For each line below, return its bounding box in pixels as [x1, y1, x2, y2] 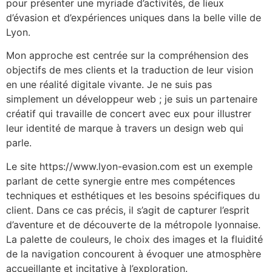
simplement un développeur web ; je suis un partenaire [6, 93, 257, 106]
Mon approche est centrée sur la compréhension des [6, 49, 248, 62]
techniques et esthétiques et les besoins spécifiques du [6, 189, 260, 202]
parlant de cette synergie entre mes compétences [6, 174, 235, 187]
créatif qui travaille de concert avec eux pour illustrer [6, 107, 251, 120]
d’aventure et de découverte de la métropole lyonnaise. [6, 218, 260, 231]
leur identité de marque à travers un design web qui [6, 122, 243, 135]
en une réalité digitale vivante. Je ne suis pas [6, 78, 212, 91]
